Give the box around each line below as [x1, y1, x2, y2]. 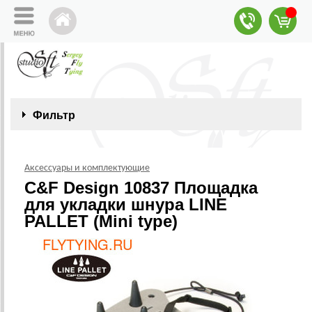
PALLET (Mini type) [24, 212, 178, 231]
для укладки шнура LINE [24, 195, 227, 214]
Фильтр [33, 109, 75, 121]
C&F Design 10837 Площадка [24, 178, 258, 197]
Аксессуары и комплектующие [24, 163, 150, 173]
